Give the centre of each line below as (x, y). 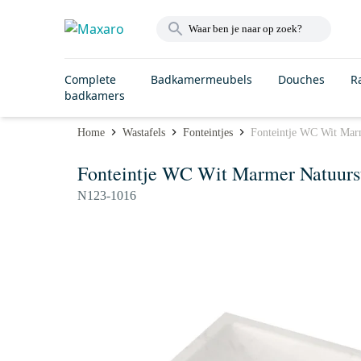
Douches (301, 79)
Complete (90, 79)
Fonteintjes (208, 132)
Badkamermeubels (201, 79)
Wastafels (144, 132)
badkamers (95, 95)
